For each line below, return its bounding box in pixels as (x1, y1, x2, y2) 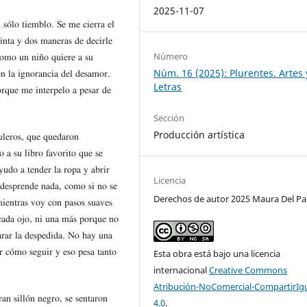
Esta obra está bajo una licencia (153, 247, 281, 260)
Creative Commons (209, 264, 288, 277)
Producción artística (153, 128, 245, 142)
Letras (153, 80, 182, 94)
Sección (153, 112, 185, 125)
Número (153, 50, 188, 63)
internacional (153, 264, 210, 277)
